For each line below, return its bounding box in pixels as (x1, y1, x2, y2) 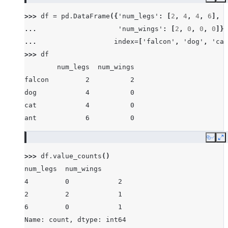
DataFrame (73, 12, 110, 20)
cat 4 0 (24, 101, 134, 109)
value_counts (53, 152, 102, 160)
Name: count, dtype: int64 (24, 216, 126, 223)
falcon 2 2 (24, 76, 134, 83)
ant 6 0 (24, 114, 134, 122)
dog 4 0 (24, 89, 134, 96)
